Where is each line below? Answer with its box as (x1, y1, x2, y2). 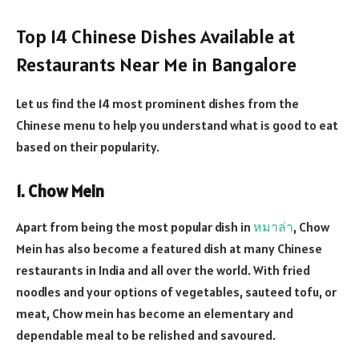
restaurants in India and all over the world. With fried (16, 261, 310, 278)
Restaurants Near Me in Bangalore (16, 51, 296, 77)
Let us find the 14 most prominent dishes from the (16, 95, 299, 111)
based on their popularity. (16, 138, 159, 155)
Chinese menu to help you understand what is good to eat (16, 116, 338, 133)
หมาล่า (253, 218, 293, 235)
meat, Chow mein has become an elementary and (16, 305, 293, 321)
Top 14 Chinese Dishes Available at (16, 23, 295, 49)
